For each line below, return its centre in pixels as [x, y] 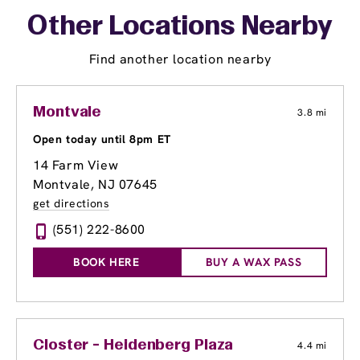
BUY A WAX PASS [254, 262]
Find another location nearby [180, 59]
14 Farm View [76, 166]
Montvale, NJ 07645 [95, 185]
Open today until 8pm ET [102, 139]
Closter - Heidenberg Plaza [133, 346]
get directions [72, 204]
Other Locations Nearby [180, 28]
